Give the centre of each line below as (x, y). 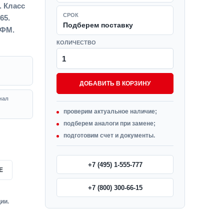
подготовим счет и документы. (109, 135)
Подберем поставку (98, 25)
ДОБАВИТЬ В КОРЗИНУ (115, 83)
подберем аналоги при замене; (109, 123)
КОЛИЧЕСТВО (76, 42)
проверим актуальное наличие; (110, 111)
